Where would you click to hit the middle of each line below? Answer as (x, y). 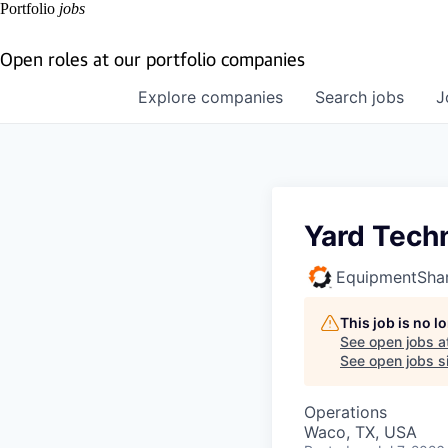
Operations (345, 412)
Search (343, 97)
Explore (169, 97)
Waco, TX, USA (360, 432)
